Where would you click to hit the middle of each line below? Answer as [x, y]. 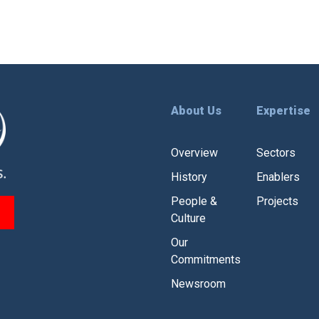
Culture [188, 218]
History [189, 177]
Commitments [205, 260]
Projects [278, 201]
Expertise [284, 111]
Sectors [276, 153]
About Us [196, 111]
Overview [194, 153]
